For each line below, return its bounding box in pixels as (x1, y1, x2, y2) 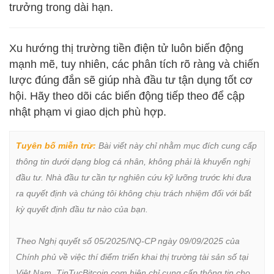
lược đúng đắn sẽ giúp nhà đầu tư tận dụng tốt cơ (9, 73, 253, 86)
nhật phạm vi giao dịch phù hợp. (9, 105, 166, 118)
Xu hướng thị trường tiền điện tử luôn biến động (9, 42, 243, 54)
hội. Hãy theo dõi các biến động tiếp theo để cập (9, 89, 245, 102)
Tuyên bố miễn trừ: (16, 140, 96, 150)
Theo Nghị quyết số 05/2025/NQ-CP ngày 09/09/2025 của (16, 235, 240, 246)
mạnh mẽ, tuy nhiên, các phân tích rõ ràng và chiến (9, 57, 259, 70)
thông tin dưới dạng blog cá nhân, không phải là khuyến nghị (16, 156, 250, 166)
